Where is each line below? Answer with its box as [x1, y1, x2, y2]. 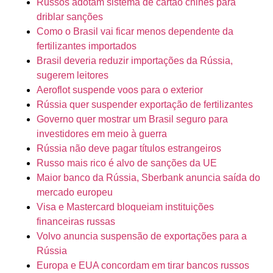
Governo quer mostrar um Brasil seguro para [37, 114, 228, 125]
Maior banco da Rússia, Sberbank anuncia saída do [37, 172, 260, 183]
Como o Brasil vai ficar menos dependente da [37, 26, 233, 37]
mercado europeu [37, 187, 113, 198]
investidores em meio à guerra [37, 129, 167, 140]
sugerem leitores [37, 70, 108, 81]
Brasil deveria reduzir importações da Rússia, [37, 55, 233, 66]
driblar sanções [37, 12, 103, 23]
